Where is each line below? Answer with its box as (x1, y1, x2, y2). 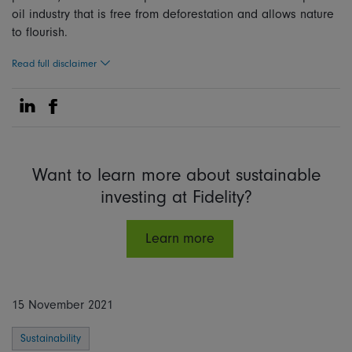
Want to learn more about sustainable (31, 164, 321, 185)
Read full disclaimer (12, 57, 100, 69)
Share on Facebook (52, 107, 167, 123)
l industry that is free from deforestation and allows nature (22, 7, 334, 21)
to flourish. (12, 25, 71, 39)
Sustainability (20, 332, 81, 345)
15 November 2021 (12, 298, 113, 312)
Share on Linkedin (27, 107, 133, 123)
